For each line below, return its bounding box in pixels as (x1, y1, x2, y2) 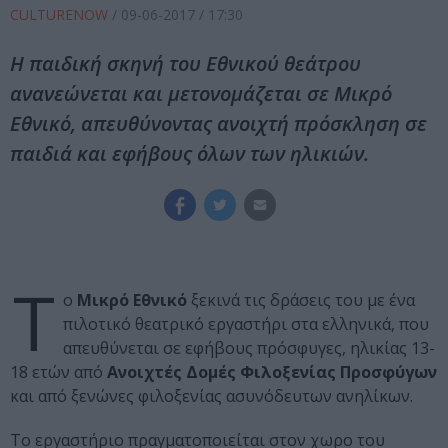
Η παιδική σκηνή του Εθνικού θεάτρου (10, 50, 361, 78)
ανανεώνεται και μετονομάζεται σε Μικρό (10, 80, 392, 108)
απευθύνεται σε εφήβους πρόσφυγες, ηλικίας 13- (63, 337, 435, 360)
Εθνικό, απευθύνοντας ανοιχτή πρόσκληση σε (10, 110, 427, 138)
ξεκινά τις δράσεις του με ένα (187, 289, 415, 312)
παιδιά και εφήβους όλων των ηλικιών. (10, 140, 369, 168)
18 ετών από (10, 361, 107, 384)
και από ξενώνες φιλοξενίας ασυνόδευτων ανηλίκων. (10, 385, 413, 408)
